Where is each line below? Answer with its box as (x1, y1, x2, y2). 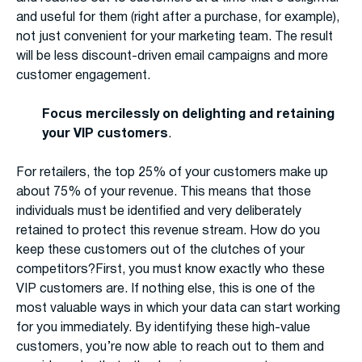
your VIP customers (42, 128, 168, 141)
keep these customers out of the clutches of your (16, 245, 305, 257)
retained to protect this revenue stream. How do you (16, 225, 320, 238)
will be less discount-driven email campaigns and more (16, 51, 328, 63)
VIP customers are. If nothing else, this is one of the (16, 284, 315, 296)
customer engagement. (16, 70, 150, 82)
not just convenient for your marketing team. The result (16, 32, 333, 44)
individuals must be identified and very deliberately (16, 206, 301, 218)
